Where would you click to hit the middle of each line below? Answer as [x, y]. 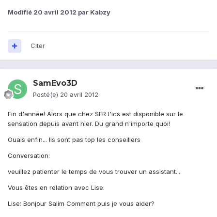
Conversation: [29, 156]
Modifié [21, 12]
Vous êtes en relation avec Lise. [56, 188]
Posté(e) [46, 95]
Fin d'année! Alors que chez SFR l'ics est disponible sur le [95, 114]
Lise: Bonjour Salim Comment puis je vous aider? [81, 204]
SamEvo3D [55, 83]
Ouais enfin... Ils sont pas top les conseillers [74, 140]
